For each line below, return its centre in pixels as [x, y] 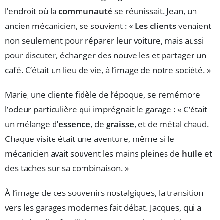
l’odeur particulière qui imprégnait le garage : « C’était [106, 109]
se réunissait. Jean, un [155, 11]
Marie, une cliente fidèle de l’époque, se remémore [103, 94]
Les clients [155, 26]
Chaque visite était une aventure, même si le [90, 138]
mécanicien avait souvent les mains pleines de [93, 153]
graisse [120, 124]
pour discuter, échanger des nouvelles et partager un [106, 55]
